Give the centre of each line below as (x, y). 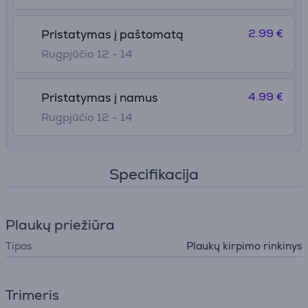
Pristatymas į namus (100, 98)
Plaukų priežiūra (60, 225)
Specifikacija (154, 174)
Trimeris (32, 295)
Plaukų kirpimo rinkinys (244, 246)
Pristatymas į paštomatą (112, 34)
